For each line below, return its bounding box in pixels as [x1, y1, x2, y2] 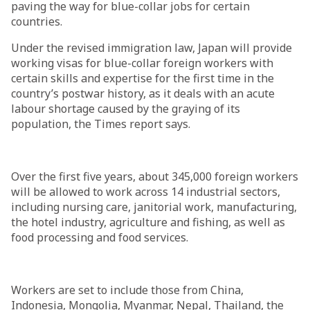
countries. [11, 14, 62, 29]
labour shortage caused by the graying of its [11, 101, 240, 116]
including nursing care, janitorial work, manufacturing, [11, 199, 297, 215]
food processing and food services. [11, 230, 188, 245]
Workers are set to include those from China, [11, 282, 244, 298]
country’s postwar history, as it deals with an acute [11, 86, 275, 101]
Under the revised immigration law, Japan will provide [11, 40, 292, 55]
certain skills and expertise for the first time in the [11, 71, 274, 86]
